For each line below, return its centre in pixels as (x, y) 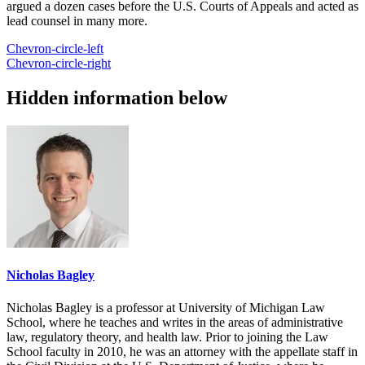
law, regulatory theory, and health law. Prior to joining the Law (167, 336)
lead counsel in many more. (77, 21)
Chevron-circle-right (59, 64)
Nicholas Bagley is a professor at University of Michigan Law (166, 307)
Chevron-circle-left (55, 49)
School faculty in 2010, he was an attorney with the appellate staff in (182, 351)
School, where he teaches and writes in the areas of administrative (175, 322)
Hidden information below (117, 98)
